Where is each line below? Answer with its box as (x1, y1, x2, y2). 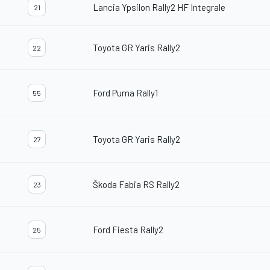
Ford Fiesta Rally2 (93, 224, 163, 236)
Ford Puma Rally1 (93, 87, 158, 99)
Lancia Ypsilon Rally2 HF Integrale (93, 2, 225, 13)
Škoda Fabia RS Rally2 (93, 179, 180, 190)
